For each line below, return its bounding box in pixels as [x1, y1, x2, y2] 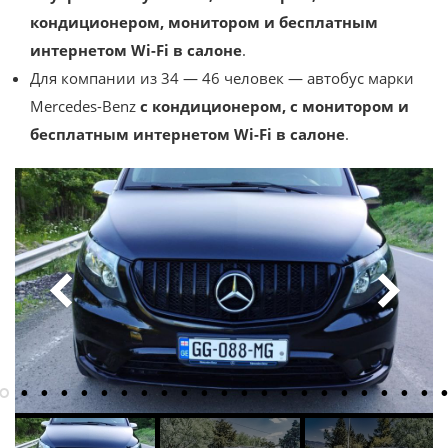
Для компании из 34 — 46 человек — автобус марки [30, 67, 414, 88]
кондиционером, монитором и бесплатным [30, 11, 378, 32]
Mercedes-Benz [30, 95, 140, 116]
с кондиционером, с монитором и [140, 95, 409, 116]
